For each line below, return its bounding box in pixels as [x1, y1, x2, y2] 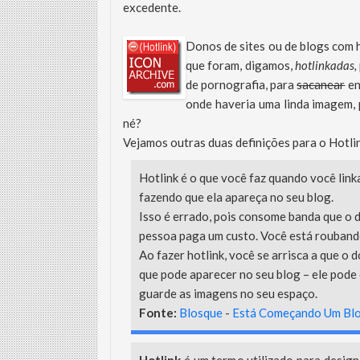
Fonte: [139, 305, 177, 320]
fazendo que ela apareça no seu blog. [139, 190, 333, 204]
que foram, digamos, [186, 58, 295, 72]
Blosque [179, 305, 223, 320]
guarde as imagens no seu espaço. [139, 286, 317, 301]
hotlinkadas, [294, 58, 357, 72]
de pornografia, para [186, 77, 297, 92]
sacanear [297, 77, 346, 92]
